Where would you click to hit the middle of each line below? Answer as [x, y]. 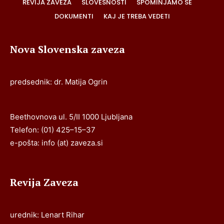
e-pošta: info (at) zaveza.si [56, 143]
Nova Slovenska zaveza [67, 49]
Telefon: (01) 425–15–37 [53, 130]
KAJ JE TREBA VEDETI [136, 16]
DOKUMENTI [74, 16]
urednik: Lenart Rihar [47, 215]
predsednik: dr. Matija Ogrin [59, 82]
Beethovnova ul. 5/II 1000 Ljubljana [71, 117]
